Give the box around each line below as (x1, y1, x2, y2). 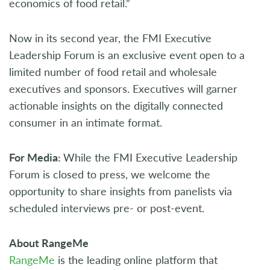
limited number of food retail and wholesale (9, 64, 217, 80)
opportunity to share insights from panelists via (9, 183, 232, 199)
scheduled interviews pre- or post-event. (9, 200, 207, 216)
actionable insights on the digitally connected (9, 98, 223, 113)
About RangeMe (9, 235, 89, 251)
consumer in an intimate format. (9, 115, 162, 130)
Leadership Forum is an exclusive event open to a (9, 47, 245, 63)
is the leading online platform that (55, 252, 218, 268)
